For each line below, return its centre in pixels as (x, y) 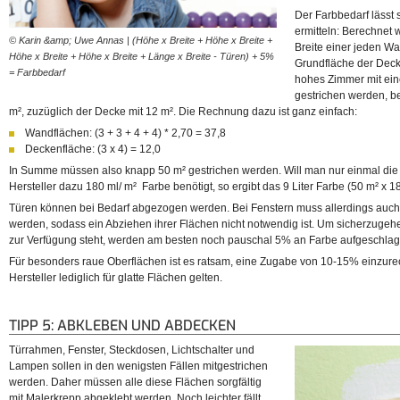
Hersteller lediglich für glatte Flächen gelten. (116, 278)
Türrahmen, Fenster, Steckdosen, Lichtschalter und (132, 350)
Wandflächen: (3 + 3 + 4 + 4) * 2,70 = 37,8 (127, 133)
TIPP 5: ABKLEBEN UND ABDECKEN (122, 326)
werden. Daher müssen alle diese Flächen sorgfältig (135, 383)
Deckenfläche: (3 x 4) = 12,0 (94, 150)
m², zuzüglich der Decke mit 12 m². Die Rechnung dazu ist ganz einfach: (183, 112)
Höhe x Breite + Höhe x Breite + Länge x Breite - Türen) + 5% (142, 56)
